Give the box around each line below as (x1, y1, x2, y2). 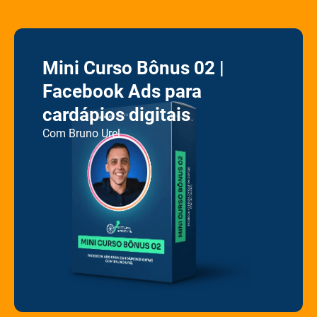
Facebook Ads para (42, 81, 202, 103)
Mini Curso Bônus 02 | (42, 57, 224, 79)
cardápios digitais (42, 104, 190, 126)
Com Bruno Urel (42, 127, 120, 141)
